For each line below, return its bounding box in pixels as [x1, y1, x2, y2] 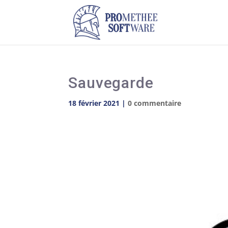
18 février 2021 [68, 98, 120, 108]
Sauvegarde [68, 74, 154, 92]
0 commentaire [128, 98, 182, 108]
